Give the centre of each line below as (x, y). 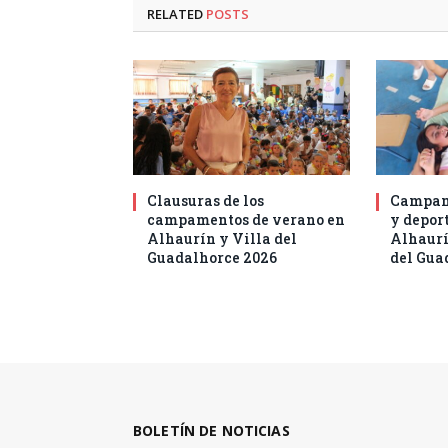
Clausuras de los (205, 201)
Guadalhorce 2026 (212, 258)
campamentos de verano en (246, 220)
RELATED (176, 14)
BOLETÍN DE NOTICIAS (211, 431)
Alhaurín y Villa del (222, 239)
